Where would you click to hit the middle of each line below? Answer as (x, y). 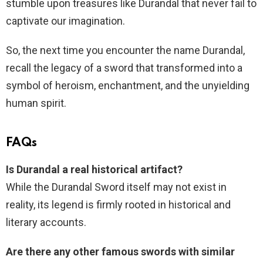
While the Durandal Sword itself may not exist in (116, 187)
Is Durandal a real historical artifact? (94, 169)
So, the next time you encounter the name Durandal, (125, 50)
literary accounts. (46, 222)
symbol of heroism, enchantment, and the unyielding (128, 85)
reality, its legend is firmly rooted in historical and (118, 205)
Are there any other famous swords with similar (120, 252)
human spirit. (36, 103)
